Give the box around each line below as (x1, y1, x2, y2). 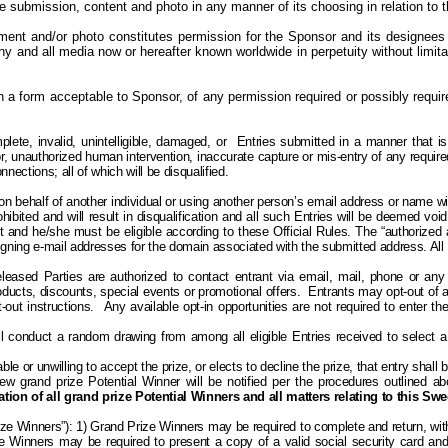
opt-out (386, 284, 425, 299)
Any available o (103, 299, 190, 314)
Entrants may (308, 284, 387, 299)
